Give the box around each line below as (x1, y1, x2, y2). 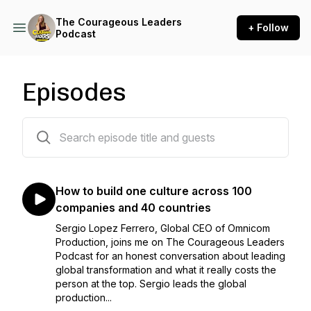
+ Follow (248, 22, 289, 33)
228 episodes (22, 120, 85, 132)
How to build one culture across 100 (56, 184, 252, 198)
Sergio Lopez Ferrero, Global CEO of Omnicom (56, 222, 270, 234)
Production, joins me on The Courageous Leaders (56, 236, 285, 248)
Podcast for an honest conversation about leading (56, 250, 285, 262)
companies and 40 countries (56, 201, 211, 215)
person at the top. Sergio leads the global (56, 278, 246, 289)
